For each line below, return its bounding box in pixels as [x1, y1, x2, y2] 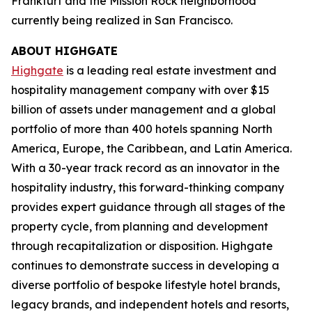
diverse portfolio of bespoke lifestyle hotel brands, [11, 278, 280, 292]
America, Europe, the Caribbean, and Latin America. [11, 141, 292, 155]
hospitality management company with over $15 [11, 83, 270, 97]
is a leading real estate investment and [63, 63, 276, 77]
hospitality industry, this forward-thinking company [11, 180, 284, 194]
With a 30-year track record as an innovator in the [11, 161, 280, 175]
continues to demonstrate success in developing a [11, 258, 279, 272]
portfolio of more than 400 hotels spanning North [11, 122, 272, 136]
